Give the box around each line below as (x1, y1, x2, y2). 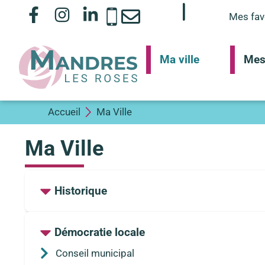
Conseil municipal (55, 247, 134, 259)
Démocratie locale (54, 225, 145, 239)
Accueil (47, 106, 80, 118)
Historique (54, 183, 107, 198)
